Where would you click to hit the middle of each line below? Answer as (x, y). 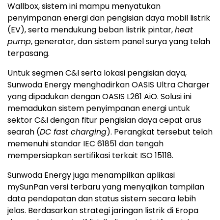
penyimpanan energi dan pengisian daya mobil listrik (109, 18)
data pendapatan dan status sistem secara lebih (102, 199)
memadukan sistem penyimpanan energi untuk (99, 109)
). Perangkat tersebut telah (160, 132)
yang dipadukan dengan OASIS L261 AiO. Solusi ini (99, 97)
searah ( (24, 132)
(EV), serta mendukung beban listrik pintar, (91, 30)
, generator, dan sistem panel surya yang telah (121, 42)
